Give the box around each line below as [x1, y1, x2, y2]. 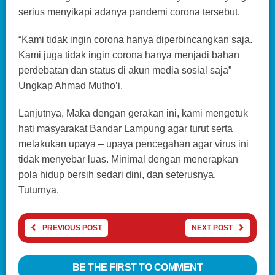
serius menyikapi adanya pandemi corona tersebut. [18, 6, 240, 17]
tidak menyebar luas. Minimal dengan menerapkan [18, 153, 238, 165]
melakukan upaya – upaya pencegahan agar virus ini [18, 138, 249, 149]
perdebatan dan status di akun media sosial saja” [18, 64, 231, 76]
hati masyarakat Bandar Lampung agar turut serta [18, 123, 233, 134]
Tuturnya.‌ [18, 184, 59, 195]
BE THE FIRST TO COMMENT [72, 261, 203, 273]
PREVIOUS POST [42, 223, 102, 232]
